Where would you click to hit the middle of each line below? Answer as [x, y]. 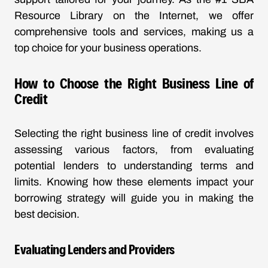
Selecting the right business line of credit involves [134, 133]
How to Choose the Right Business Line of [134, 83]
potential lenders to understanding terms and [134, 166]
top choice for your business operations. [108, 48]
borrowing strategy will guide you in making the [134, 198]
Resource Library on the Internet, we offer [134, 16]
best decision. [47, 214]
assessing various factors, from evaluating [134, 150]
